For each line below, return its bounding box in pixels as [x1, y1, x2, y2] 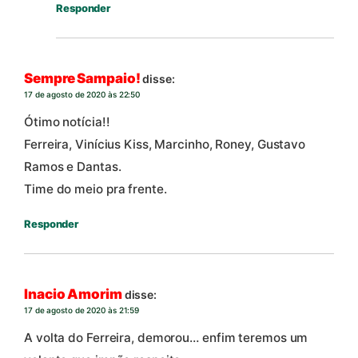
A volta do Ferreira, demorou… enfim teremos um [24, 329, 308, 345]
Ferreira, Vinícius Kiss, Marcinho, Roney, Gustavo [24, 136, 306, 152]
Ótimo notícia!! [24, 113, 110, 129]
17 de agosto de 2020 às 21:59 [24, 305, 140, 316]
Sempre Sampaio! [24, 70, 141, 87]
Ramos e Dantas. [24, 158, 121, 174]
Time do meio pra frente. [24, 181, 167, 197]
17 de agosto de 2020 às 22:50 [24, 89, 141, 100]
